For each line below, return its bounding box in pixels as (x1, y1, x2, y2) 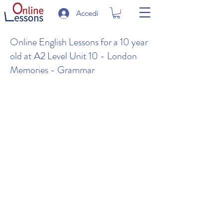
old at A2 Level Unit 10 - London (10, 48, 137, 63)
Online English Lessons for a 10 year (10, 34, 148, 49)
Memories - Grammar (10, 62, 95, 77)
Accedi (76, 8, 99, 18)
